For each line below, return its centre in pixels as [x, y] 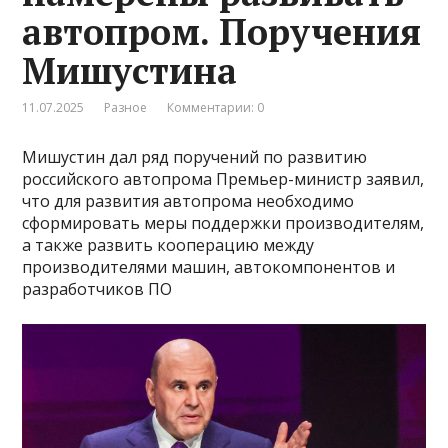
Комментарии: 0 [216, 107]
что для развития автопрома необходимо [188, 200]
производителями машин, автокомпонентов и [209, 266]
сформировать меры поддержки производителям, [223, 222]
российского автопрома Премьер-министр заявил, [223, 178]
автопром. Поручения [222, 31]
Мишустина [130, 70]
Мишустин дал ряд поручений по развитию [195, 156]
